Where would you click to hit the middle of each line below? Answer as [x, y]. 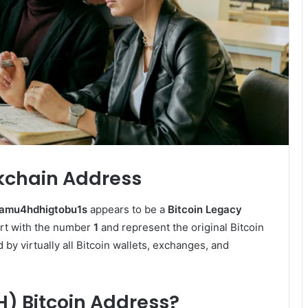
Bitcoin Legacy [205, 209]
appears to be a [128, 209]
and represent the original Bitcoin [181, 227]
